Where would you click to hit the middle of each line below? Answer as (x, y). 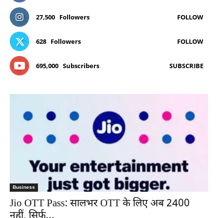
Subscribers (81, 65)
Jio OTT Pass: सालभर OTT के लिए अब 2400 (100, 204)
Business (24, 187)
